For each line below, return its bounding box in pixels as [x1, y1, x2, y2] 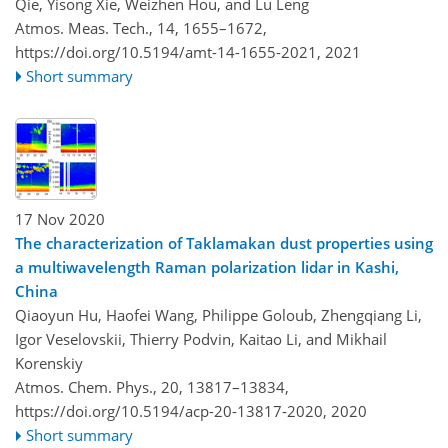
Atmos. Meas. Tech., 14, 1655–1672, [15, 17, 267, 38]
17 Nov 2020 [15, 209, 105, 230]
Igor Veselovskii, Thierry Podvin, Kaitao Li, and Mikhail [15, 329, 387, 350]
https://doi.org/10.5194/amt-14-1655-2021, [15, 41, 321, 62]
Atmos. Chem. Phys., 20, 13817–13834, [15, 377, 289, 398]
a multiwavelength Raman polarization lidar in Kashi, [15, 257, 399, 278]
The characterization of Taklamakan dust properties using [15, 233, 433, 254]
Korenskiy [15, 353, 83, 374]
